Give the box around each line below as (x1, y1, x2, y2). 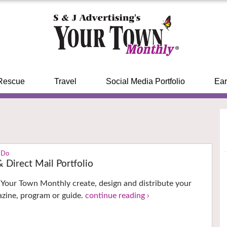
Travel (54, 77, 77, 86)
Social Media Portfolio (105, 77, 185, 86)
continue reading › (85, 192, 150, 200)
